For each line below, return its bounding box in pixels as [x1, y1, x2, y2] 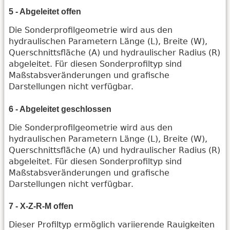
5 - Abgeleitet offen [9, 7, 81, 16]
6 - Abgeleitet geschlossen [9, 104, 111, 113]
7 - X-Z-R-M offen [9, 202, 73, 211]
